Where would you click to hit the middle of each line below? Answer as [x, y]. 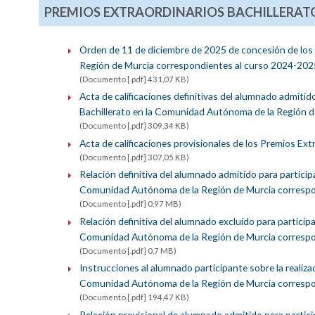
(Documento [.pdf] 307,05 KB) [134, 157]
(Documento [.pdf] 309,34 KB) [134, 126]
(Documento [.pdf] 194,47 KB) [134, 297]
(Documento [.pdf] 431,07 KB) [134, 79]
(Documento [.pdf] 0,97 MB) [130, 204]
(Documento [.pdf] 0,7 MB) [128, 250]
